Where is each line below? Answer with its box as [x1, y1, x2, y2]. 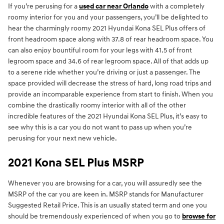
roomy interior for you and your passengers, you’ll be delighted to [8, 13, 208, 22]
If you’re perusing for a [8, 2, 79, 11]
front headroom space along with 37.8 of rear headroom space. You [8, 35, 213, 44]
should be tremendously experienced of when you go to [8, 212, 182, 221]
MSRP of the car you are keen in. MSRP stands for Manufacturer [8, 190, 203, 199]
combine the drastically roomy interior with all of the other [8, 101, 186, 110]
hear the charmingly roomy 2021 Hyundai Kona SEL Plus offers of [8, 24, 205, 33]
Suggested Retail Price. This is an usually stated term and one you [8, 201, 207, 210]
